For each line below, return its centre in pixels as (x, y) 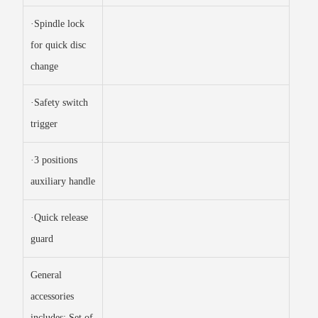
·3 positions (54, 160)
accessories (52, 296)
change (44, 66)
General (46, 275)
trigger (44, 124)
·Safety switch (59, 103)
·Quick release (59, 218)
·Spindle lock (57, 24)
